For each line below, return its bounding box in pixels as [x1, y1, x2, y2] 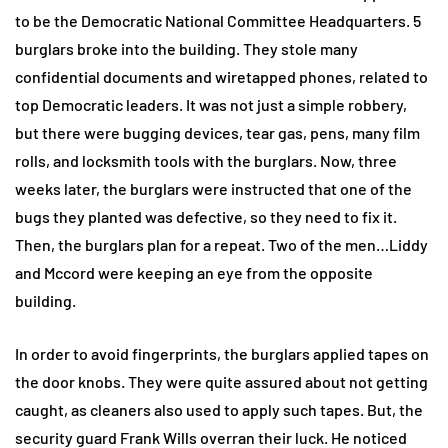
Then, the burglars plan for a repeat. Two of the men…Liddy [15, 235, 428, 255]
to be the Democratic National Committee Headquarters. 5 [15, 11, 421, 31]
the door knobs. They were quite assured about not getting [15, 372, 428, 392]
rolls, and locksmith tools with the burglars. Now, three [15, 151, 397, 171]
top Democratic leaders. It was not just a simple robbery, [15, 95, 407, 115]
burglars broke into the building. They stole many [15, 39, 358, 59]
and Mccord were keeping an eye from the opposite [15, 263, 373, 283]
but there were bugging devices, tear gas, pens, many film [15, 123, 420, 143]
